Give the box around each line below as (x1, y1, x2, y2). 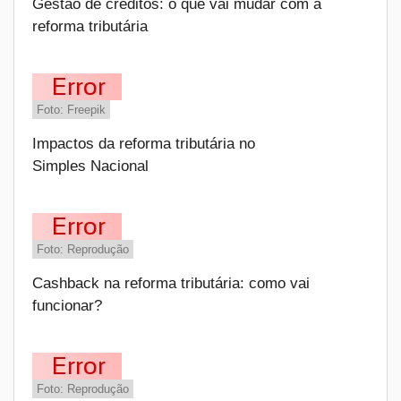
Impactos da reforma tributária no (32, 135, 255, 152)
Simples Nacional (32, 158, 149, 175)
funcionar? (32, 297, 102, 314)
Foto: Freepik (37, 103, 106, 116)
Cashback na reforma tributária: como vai (32, 275, 310, 292)
